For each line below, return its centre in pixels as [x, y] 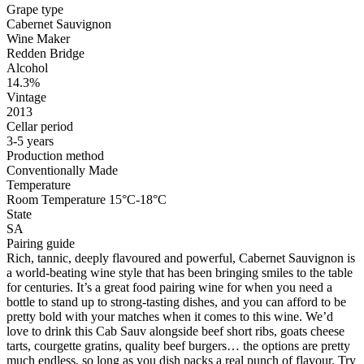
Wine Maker [38, 39]
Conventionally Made [62, 170]
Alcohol [27, 68]
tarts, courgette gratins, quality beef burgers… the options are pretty [178, 346]
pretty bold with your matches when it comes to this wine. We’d [170, 316]
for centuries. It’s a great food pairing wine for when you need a [169, 287]
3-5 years [30, 141]
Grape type [35, 9]
